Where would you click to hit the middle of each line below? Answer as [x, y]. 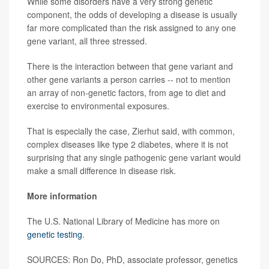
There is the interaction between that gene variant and [130, 66]
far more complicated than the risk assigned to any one [131, 28]
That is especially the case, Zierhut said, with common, [131, 131]
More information [62, 196]
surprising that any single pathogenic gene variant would [134, 158]
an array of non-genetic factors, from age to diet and [126, 93]
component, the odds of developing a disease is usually [132, 15]
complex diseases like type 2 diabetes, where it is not [128, 144]
